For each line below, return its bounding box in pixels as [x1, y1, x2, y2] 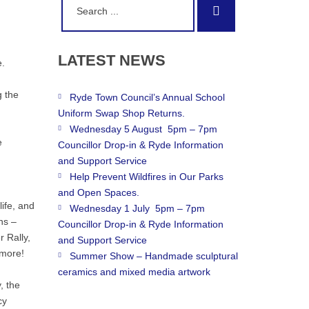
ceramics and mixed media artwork [57, 266, 210, 277]
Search [219, 3, 259, 17]
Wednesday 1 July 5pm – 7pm [69, 203, 205, 214]
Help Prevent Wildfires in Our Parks [69, 171, 223, 182]
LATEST [57, 52, 115, 69]
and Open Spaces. [57, 187, 139, 198]
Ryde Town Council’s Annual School [69, 92, 225, 103]
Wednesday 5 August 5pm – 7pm [69, 123, 217, 134]
